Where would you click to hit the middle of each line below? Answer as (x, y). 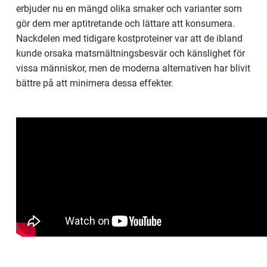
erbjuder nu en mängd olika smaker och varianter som (129, 8)
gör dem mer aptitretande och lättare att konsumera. (125, 23)
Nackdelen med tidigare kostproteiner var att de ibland (129, 38)
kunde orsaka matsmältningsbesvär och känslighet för (131, 53)
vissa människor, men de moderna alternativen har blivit (133, 68)
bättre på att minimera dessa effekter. (95, 83)
